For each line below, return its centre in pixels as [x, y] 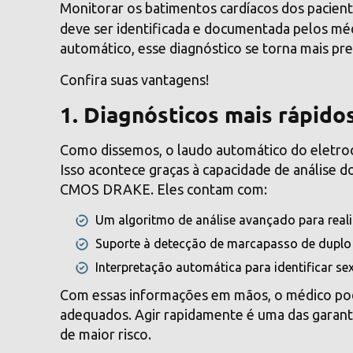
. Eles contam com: [209, 189]
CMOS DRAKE [106, 189]
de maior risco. [106, 334]
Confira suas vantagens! [135, 79]
